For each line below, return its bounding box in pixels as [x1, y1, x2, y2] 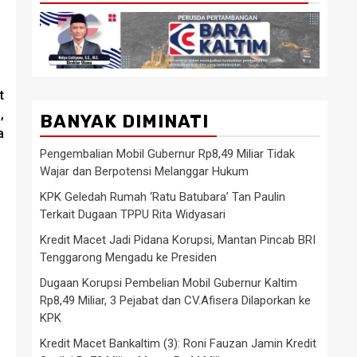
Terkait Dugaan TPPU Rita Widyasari [40, 206, 226, 222]
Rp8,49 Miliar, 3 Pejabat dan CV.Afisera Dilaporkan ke [40, 292, 311, 308]
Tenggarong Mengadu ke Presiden [40, 249, 217, 265]
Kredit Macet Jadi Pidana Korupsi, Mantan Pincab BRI [40, 232, 316, 247]
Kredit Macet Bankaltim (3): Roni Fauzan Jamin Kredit [40, 335, 316, 351]
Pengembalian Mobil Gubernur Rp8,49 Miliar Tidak [40, 146, 295, 161]
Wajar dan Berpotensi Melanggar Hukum [40, 163, 249, 178]
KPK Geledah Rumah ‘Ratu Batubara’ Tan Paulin [40, 189, 285, 204]
